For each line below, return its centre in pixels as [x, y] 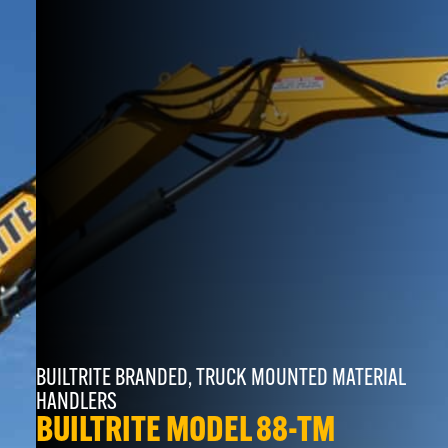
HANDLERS [76, 402]
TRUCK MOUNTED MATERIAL [300, 378]
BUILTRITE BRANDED [111, 378]
